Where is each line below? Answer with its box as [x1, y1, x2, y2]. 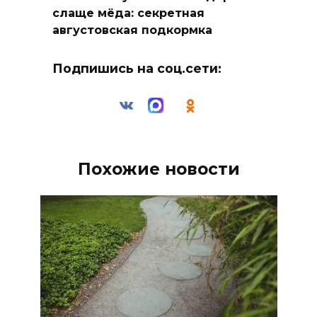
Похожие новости [77, 158, 240, 179]
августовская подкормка [52, 23, 212, 37]
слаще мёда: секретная [52, 6, 204, 20]
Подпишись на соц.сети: [52, 61, 221, 76]
